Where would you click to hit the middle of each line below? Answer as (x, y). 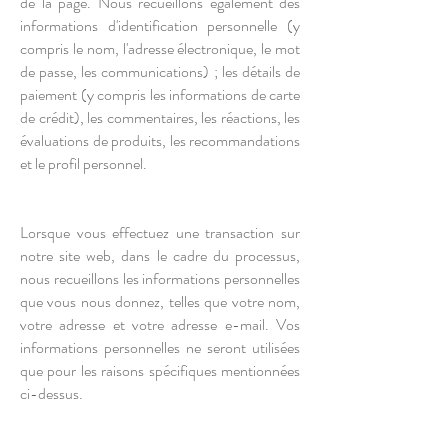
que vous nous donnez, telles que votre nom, (160, 301)
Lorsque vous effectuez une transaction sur (160, 232)
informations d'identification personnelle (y (160, 25)
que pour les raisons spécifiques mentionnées (160, 370)
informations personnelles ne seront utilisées (160, 347)
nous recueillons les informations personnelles (160, 278)
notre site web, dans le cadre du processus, (160, 255)
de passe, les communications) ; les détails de (160, 71)
